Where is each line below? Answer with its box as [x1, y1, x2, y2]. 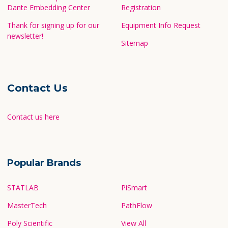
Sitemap [121, 38, 148, 48]
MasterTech [7, 200, 47, 210]
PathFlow [121, 200, 152, 210]
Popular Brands [7, 157, 81, 168]
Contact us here [7, 111, 60, 122]
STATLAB [7, 182, 39, 192]
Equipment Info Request [121, 20, 201, 30]
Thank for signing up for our [7, 20, 99, 30]
